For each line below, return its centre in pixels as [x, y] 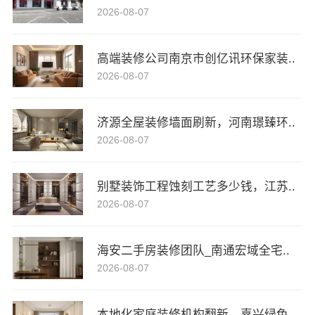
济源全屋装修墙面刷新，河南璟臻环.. [196, 122]
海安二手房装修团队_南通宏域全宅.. [193, 250]
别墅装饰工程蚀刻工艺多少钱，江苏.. [196, 186]
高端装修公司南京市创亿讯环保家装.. [196, 58]
